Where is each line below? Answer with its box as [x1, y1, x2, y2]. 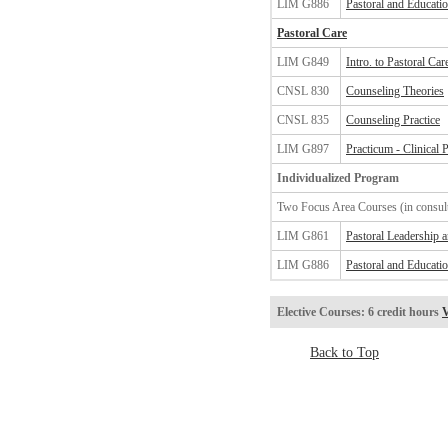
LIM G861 [277, 229, 329, 243]
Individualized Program [277, 171, 399, 185]
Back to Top [310, 345, 379, 360]
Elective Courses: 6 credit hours [277, 305, 442, 319]
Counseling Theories [346, 84, 444, 98]
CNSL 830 [277, 84, 329, 98]
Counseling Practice [346, 113, 440, 127]
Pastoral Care [277, 26, 347, 40]
